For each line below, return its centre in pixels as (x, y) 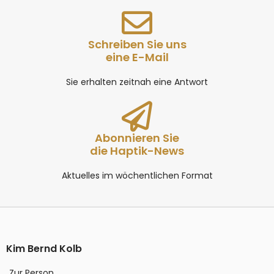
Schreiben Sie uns (137, 44)
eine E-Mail (137, 57)
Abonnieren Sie (137, 138)
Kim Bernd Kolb (44, 248)
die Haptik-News (137, 150)
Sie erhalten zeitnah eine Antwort (137, 82)
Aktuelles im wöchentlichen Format (137, 175)
